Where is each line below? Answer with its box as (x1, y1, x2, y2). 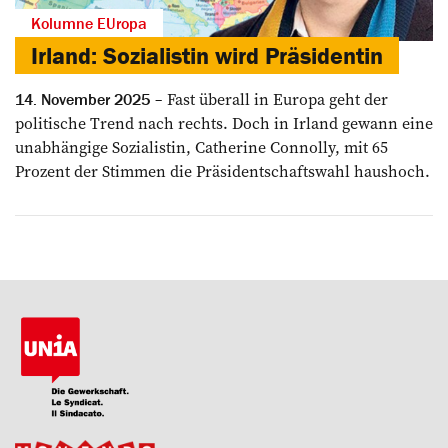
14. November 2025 (15, 89, 150, 110)
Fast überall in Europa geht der (163, 88, 388, 111)
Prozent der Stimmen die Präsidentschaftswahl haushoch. (15, 160, 430, 183)
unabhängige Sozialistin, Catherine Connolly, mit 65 (15, 136, 388, 159)
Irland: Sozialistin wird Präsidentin (31, 41, 383, 71)
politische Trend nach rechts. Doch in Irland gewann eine (15, 112, 433, 135)
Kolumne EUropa (31, 13, 147, 34)
